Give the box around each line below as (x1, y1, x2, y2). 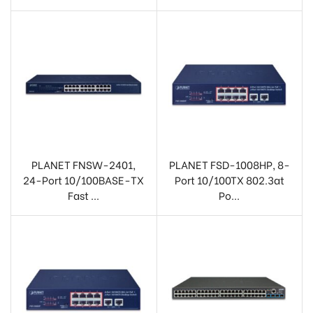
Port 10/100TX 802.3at (174, 172, 284, 188)
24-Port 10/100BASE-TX (23, 172, 145, 188)
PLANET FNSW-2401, (31, 156, 136, 173)
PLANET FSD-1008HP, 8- (168, 156, 290, 173)
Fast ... (68, 187, 100, 203)
